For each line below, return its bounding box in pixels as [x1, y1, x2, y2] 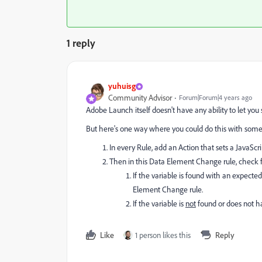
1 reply [67, 36, 95, 50]
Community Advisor [108, 92, 172, 104]
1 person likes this [135, 230, 191, 241]
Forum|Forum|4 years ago [179, 93, 252, 102]
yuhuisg [108, 81, 136, 91]
